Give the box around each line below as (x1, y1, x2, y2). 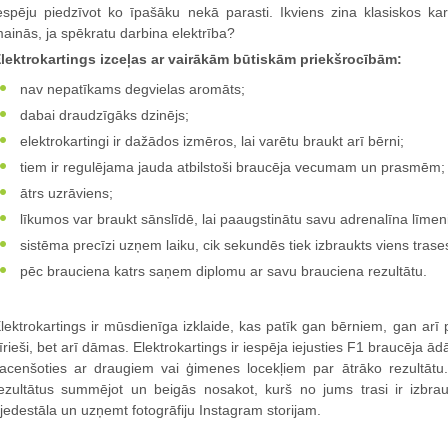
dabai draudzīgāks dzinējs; (16, 106, 189, 123)
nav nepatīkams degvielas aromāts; (16, 80, 245, 97)
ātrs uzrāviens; (16, 184, 113, 201)
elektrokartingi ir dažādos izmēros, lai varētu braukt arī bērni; (16, 132, 404, 149)
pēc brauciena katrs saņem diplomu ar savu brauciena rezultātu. (16, 262, 427, 279)
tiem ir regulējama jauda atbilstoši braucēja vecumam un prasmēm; (16, 158, 445, 175)
